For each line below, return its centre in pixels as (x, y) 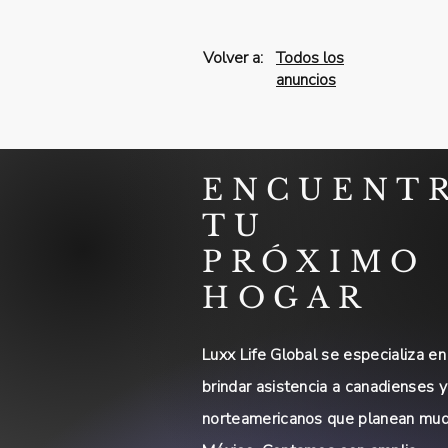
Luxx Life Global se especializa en (324, 354)
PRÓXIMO (314, 261)
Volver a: (233, 57)
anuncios (306, 79)
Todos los (310, 57)
